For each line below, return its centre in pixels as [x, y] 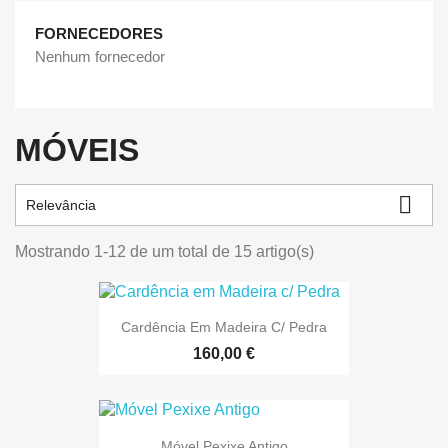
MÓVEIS [77, 150]
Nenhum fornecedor [100, 56]
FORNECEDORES [99, 33]
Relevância [61, 205]
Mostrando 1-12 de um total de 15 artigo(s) [164, 251]
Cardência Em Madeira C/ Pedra [224, 327]
